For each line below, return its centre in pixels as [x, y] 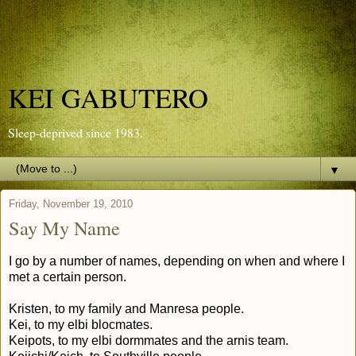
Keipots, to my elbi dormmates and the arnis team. [149, 340]
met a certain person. [68, 277]
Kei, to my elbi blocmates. [81, 324]
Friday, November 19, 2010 [71, 204]
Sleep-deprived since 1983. [75, 132]
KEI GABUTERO [108, 98]
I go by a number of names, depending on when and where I [177, 261]
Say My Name [64, 228]
